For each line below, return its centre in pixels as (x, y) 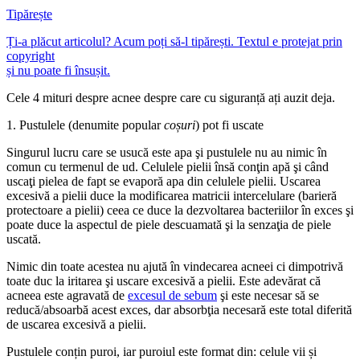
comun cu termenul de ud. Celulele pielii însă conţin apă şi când (168, 167)
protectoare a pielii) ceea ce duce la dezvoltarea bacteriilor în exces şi (180, 211)
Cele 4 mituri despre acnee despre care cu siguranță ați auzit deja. (171, 98)
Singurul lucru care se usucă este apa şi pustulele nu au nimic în (167, 153)
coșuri (180, 125)
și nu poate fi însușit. (58, 71)
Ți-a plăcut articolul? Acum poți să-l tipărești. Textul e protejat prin (174, 42)
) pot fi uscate (229, 125)
